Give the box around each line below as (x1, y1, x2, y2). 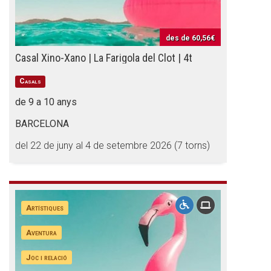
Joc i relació (26, 252, 68, 262)
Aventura (26, 227, 57, 237)
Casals (19, 77, 42, 85)
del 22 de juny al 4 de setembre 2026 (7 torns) (15, 140, 210, 151)
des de (166, 34, 192, 42)
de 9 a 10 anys (15, 96, 77, 108)
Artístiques (26, 203, 64, 212)
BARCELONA (15, 118, 69, 129)
